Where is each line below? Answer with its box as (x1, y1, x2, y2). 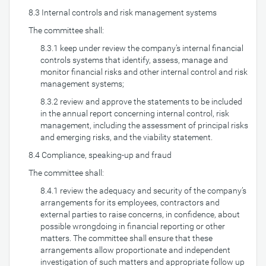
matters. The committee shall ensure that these (40, 233, 213, 243)
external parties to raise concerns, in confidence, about (40, 210, 240, 219)
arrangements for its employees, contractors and (40, 198, 220, 207)
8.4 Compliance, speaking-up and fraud (28, 150, 172, 160)
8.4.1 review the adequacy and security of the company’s (40, 186, 246, 195)
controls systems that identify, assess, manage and (40, 55, 228, 65)
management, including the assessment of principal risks (40, 121, 248, 130)
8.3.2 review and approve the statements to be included (40, 97, 242, 106)
